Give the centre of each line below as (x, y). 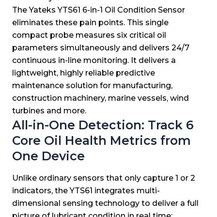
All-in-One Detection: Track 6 (103, 125)
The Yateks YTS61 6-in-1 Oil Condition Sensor (99, 10)
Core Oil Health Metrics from (101, 140)
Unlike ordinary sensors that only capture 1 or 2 (104, 178)
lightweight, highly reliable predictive (84, 73)
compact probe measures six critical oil (89, 35)
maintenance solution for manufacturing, (92, 85)
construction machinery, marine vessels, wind (101, 98)
